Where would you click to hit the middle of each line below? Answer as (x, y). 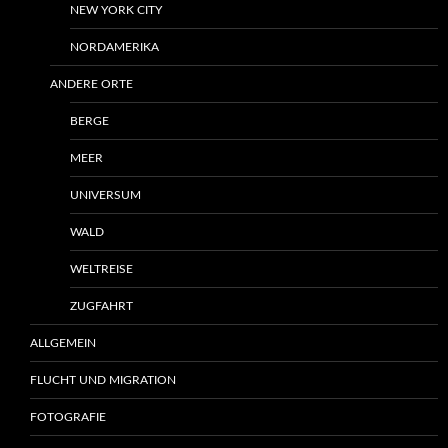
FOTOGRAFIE (68, 417)
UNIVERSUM (105, 195)
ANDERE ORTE (91, 84)
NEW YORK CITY (116, 10)
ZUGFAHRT (101, 306)
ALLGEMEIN (63, 343)
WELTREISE (101, 269)
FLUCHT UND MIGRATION (103, 380)
